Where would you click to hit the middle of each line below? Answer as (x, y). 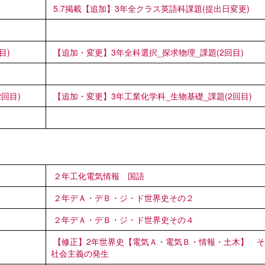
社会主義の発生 (80, 253)
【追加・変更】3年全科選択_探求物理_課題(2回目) (148, 52)
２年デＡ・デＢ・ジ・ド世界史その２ (124, 197)
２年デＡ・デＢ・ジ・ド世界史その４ (124, 219)
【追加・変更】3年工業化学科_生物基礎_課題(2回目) (153, 96)
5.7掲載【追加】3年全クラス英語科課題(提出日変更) (151, 8)
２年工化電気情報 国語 (99, 175)
